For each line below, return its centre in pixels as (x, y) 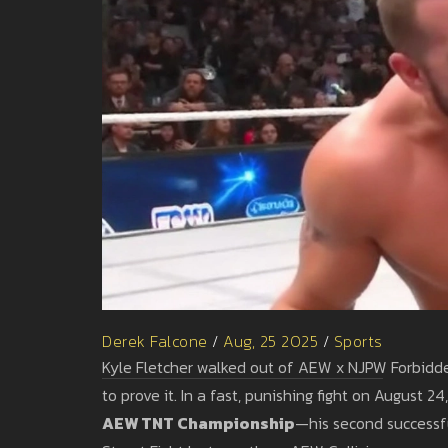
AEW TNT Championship (198, 422)
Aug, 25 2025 (270, 340)
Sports (358, 340)
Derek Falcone (155, 340)
